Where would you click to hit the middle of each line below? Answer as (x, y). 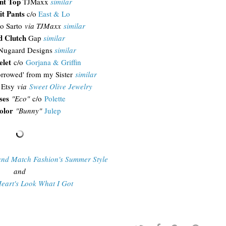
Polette (55, 98)
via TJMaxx (44, 26)
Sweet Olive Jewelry (61, 86)
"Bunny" (29, 110)
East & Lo (54, 14)
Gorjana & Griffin (53, 62)
